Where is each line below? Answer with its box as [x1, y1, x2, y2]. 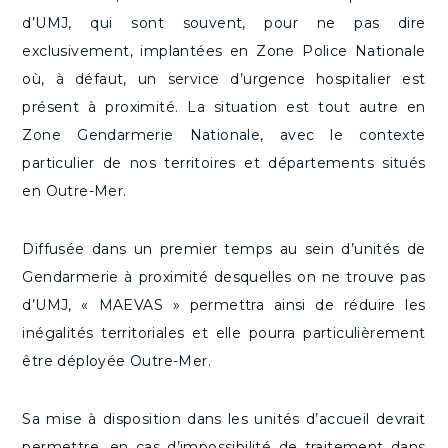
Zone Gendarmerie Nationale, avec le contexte [22, 126, 426, 145]
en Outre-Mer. [22, 182, 127, 201]
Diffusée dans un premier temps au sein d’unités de [22, 240, 426, 259]
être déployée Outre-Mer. [22, 352, 212, 371]
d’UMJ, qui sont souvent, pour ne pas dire [22, 14, 426, 33]
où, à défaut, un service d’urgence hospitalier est [22, 70, 426, 89]
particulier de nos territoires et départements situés [22, 154, 426, 173]
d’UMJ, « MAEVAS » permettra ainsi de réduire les [22, 296, 426, 315]
